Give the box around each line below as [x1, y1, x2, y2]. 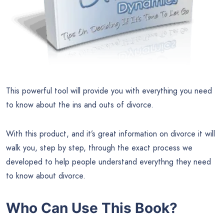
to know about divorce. [6, 169, 85, 181]
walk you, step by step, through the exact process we [6, 141, 192, 153]
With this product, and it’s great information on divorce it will [6, 127, 215, 139]
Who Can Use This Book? [6, 199, 177, 216]
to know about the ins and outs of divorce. [6, 98, 153, 110]
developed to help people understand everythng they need [6, 155, 211, 167]
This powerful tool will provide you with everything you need [6, 84, 212, 96]
